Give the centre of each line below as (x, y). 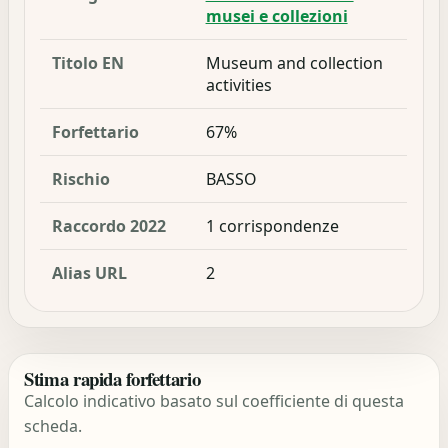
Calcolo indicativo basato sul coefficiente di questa (214, 401)
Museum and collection (294, 63)
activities (238, 85)
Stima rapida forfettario (112, 379)
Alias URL (89, 273)
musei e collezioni (276, 16)
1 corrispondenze (272, 226)
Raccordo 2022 (108, 226)
